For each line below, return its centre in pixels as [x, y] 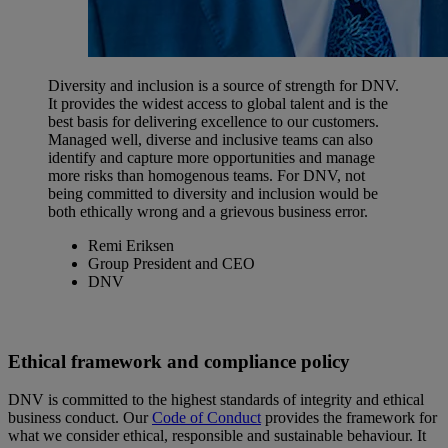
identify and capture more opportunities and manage [211, 158]
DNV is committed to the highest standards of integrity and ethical [216, 400]
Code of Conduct [206, 418]
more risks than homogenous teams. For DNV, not [206, 176]
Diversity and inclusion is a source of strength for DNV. [223, 86]
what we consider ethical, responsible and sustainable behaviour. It [217, 436]
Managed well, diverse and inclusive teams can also [210, 140]
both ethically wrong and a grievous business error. [208, 212]
